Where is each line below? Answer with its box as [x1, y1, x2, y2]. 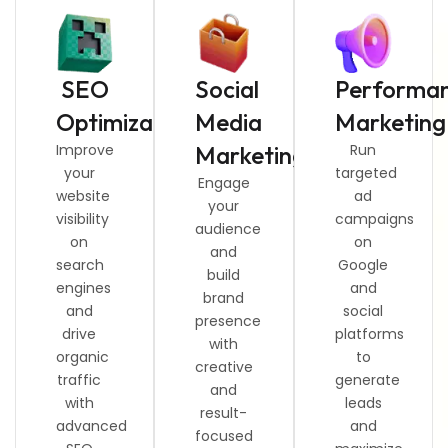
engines [56, 277, 111, 298]
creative [195, 356, 254, 377]
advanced [56, 415, 127, 436]
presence [195, 310, 262, 331]
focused [195, 425, 254, 446]
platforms [334, 323, 404, 344]
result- [200, 402, 248, 423]
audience [195, 218, 262, 239]
